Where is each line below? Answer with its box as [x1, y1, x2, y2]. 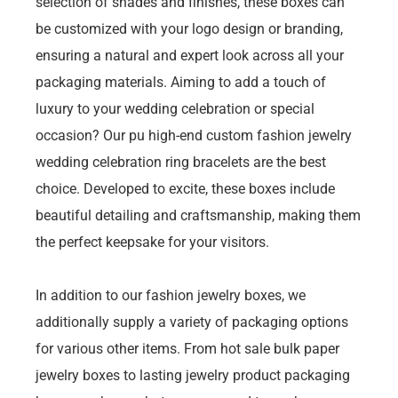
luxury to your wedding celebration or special [36, 99, 314, 117]
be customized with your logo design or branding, [36, 20, 343, 37]
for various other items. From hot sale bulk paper [36, 339, 339, 357]
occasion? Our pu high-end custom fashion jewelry [36, 126, 352, 144]
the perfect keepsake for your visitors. [36, 233, 269, 251]
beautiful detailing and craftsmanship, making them [36, 206, 361, 224]
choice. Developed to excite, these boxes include [36, 179, 335, 197]
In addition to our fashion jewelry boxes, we [36, 286, 306, 304]
